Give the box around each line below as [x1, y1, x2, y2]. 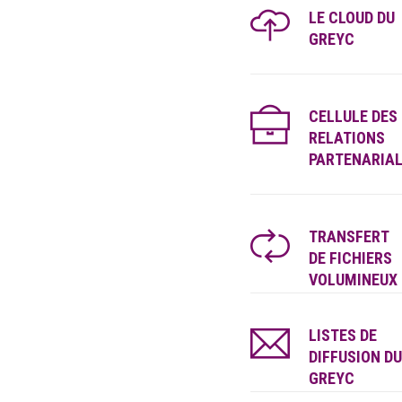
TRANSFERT [308, 227, 389, 246]
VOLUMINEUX [308, 270, 398, 289]
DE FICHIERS [308, 249, 392, 267]
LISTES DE [308, 326, 377, 345]
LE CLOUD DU [308, 8, 395, 27]
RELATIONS [308, 128, 385, 147]
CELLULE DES [308, 107, 398, 126]
